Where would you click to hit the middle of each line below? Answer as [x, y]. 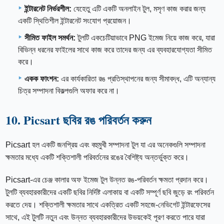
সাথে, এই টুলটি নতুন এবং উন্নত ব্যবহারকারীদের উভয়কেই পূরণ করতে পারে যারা [105, 217]
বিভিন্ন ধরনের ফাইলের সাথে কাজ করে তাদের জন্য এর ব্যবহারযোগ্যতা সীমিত [115, 50]
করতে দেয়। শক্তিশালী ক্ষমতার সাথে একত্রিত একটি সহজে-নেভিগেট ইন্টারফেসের [108, 205]
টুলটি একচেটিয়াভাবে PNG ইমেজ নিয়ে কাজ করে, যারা [145, 38]
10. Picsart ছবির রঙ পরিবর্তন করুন [79, 120]
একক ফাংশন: [42, 79]
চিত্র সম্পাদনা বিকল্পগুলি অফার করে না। [69, 91]
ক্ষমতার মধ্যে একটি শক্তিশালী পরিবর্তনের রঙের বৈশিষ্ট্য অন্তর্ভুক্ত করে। [97, 157]
